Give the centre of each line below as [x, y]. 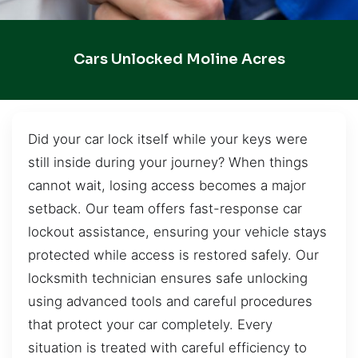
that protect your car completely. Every [150, 324]
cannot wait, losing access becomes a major [167, 185]
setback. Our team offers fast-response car [165, 208]
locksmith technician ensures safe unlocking [168, 278]
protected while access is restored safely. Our [173, 255]
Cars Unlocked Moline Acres [179, 60]
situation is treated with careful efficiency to [167, 347]
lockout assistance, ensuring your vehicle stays [177, 231]
